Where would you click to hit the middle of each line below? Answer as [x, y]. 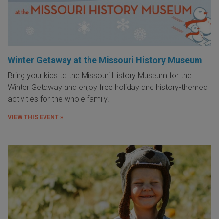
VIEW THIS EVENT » [35, 118]
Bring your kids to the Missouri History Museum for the [100, 76]
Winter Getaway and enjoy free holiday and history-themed [108, 88]
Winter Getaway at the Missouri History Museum [105, 60]
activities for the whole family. [58, 99]
